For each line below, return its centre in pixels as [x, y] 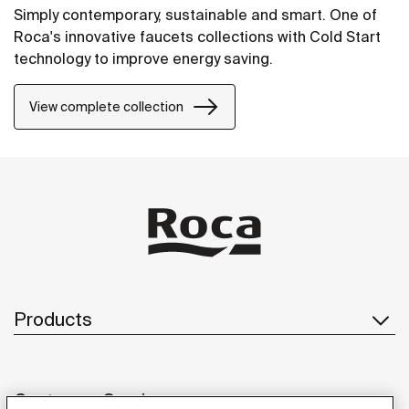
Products [53, 319]
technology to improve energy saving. [143, 59]
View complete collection [106, 106]
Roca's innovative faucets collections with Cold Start [197, 37]
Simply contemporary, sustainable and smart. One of [195, 15]
